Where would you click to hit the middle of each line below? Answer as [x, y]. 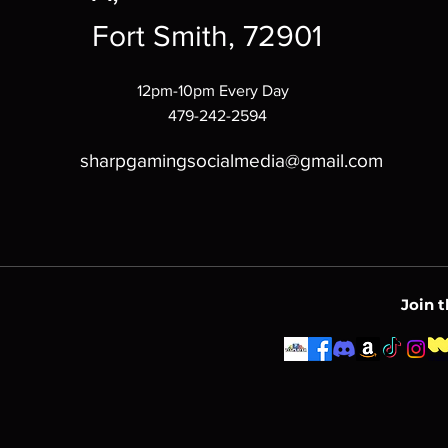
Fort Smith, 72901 [207, 36]
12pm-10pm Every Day [213, 91]
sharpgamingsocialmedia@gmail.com [231, 161]
